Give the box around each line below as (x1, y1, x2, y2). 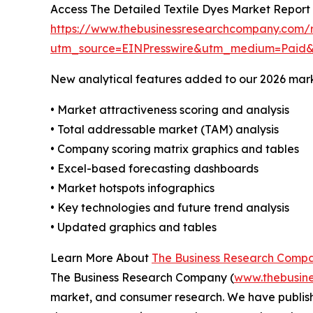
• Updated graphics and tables (50, 219, 217, 234)
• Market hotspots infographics (50, 180, 214, 195)
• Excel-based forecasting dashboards (50, 161, 259, 175)
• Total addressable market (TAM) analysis (50, 122, 279, 136)
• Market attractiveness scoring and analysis (50, 102, 289, 117)
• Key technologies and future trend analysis (50, 200, 289, 214)
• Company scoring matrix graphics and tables (50, 141, 299, 156)
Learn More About (50, 250, 152, 265)
